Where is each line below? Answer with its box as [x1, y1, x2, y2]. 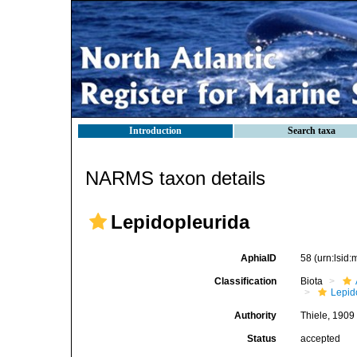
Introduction [129, 125, 182, 136]
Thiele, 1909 [300, 310, 355, 321]
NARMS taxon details [85, 167, 265, 189]
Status [247, 333, 277, 344]
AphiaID [241, 253, 277, 264]
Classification [214, 276, 277, 287]
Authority [234, 310, 277, 321]
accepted [300, 333, 341, 344]
